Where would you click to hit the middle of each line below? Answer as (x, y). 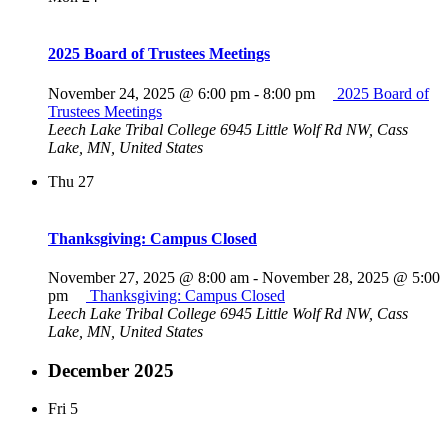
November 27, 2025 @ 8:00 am (148, 278)
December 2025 (111, 370)
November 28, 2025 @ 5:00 (351, 278)
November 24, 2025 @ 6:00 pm (149, 93)
